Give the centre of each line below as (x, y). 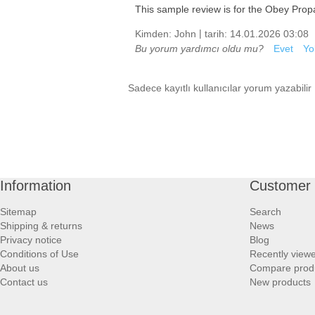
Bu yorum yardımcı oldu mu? (199, 49)
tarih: (216, 34)
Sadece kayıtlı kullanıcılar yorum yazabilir (220, 88)
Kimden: (153, 34)
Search (265, 212)
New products (280, 282)
